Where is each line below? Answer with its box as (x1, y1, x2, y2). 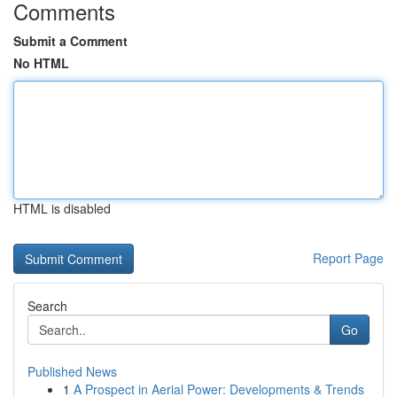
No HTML (13, 54, 69, 72)
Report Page (313, 249, 384, 267)
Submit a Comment (13, 32, 128, 50)
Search (27, 297, 67, 315)
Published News (27, 362, 117, 380)
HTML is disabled (13, 199, 111, 217)
